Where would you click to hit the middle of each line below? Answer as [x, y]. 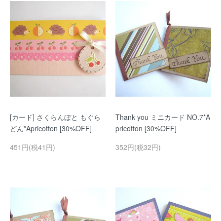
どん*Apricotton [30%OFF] [51, 128]
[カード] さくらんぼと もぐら [55, 117]
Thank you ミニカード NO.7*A [163, 117]
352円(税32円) [138, 147]
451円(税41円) [33, 147]
